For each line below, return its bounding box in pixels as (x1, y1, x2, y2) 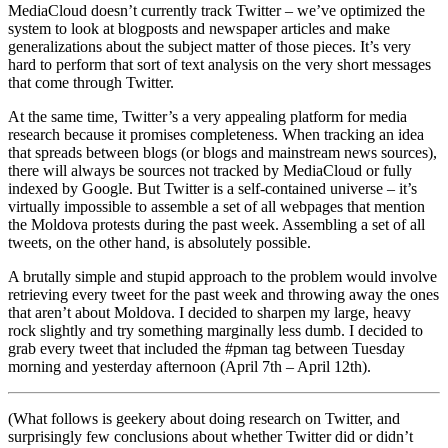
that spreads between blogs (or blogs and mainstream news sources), (8, 143, 437, 161)
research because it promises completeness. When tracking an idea (8, 125, 424, 143)
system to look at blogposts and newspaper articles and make (8, 19, 390, 37)
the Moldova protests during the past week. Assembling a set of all (8, 215, 425, 233)
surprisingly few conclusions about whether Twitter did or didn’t (8, 427, 413, 445)
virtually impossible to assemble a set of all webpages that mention (8, 197, 425, 215)
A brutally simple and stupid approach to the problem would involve (8, 267, 437, 285)
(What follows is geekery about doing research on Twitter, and (8, 409, 400, 427)
